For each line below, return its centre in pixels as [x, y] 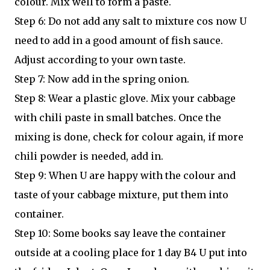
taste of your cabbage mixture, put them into [121, 195]
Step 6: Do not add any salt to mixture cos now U [130, 21]
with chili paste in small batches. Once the [118, 118]
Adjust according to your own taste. [100, 60]
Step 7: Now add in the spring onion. [102, 79]
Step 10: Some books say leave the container [120, 233]
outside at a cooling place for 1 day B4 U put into [131, 253]
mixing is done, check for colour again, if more [129, 137]
